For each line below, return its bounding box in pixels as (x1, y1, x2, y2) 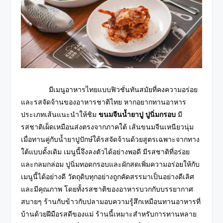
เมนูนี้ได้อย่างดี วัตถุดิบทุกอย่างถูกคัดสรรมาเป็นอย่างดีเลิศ (21, 172, 195, 181)
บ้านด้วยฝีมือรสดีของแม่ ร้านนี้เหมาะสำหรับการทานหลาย (21, 210, 197, 218)
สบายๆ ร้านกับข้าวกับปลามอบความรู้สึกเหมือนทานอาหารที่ (21, 197, 201, 206)
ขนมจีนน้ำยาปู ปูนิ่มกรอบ (99, 110, 176, 118)
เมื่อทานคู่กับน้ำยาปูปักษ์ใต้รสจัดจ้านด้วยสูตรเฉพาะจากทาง (21, 135, 200, 143)
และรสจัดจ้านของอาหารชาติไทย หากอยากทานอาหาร (21, 98, 187, 106)
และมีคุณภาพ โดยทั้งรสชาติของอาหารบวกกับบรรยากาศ (21, 185, 194, 193)
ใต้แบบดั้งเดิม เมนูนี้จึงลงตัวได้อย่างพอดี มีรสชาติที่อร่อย (21, 147, 190, 156)
